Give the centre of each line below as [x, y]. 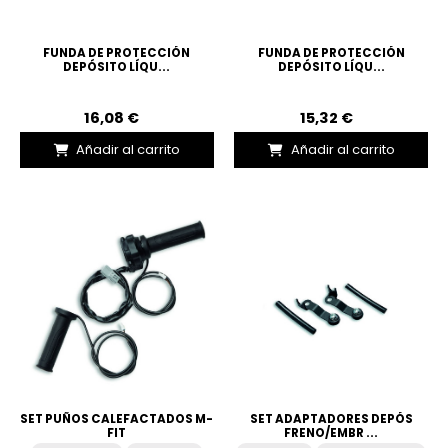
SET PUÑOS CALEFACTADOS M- [117, 419]
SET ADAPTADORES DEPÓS [331, 419]
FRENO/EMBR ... [331, 433]
